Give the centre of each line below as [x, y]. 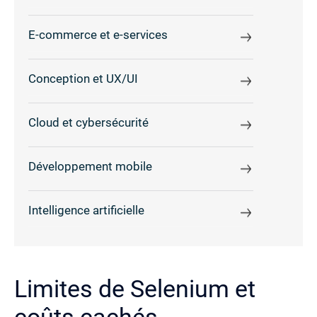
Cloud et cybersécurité [88, 123]
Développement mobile [90, 167]
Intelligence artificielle [86, 211]
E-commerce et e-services [98, 35]
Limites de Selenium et [135, 288]
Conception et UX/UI [83, 79]
